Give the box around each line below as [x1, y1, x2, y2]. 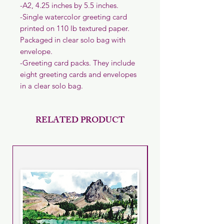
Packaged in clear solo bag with [20, 35, 125, 44]
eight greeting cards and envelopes [20, 69, 136, 79]
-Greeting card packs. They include [20, 58, 135, 67]
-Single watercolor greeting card [20, 12, 127, 21]
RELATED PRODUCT [35, 113, 124, 128]
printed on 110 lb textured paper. [20, 23, 129, 33]
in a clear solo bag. [20, 81, 83, 90]
